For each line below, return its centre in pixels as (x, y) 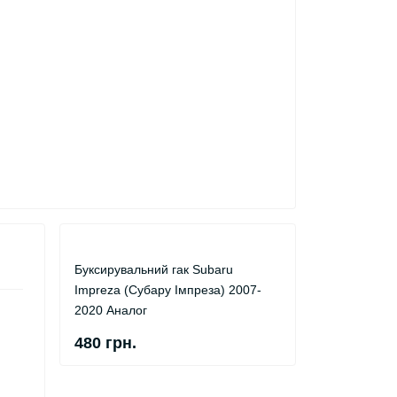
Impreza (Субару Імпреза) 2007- (168, 290)
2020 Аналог (111, 310)
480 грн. (105, 343)
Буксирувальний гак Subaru (154, 269)
